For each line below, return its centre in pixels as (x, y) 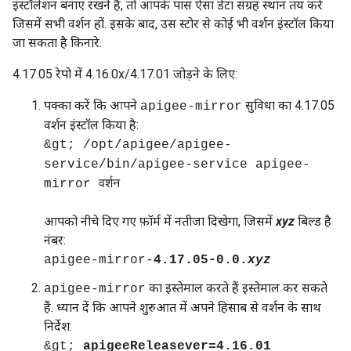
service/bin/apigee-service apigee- (177, 165)
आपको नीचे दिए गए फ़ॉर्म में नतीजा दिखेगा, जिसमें (160, 221)
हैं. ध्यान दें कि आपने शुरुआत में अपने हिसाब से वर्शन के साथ (183, 308)
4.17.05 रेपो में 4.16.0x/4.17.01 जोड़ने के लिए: (125, 74)
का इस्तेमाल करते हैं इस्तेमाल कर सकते (237, 288)
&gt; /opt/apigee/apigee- (138, 145)
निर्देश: (58, 326)
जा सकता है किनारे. (57, 43)
